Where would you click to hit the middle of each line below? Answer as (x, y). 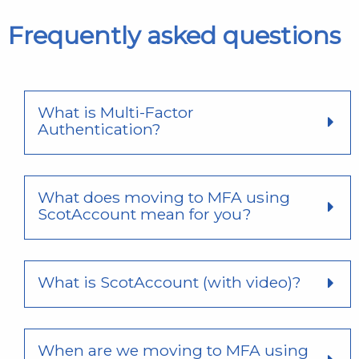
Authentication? (99, 129)
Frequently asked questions (174, 35)
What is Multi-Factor (116, 112)
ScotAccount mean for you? (145, 214)
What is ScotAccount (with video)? (169, 282)
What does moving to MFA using (164, 197)
